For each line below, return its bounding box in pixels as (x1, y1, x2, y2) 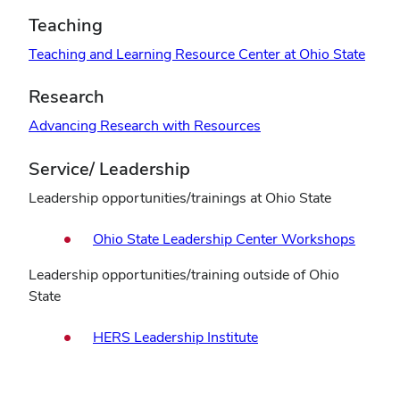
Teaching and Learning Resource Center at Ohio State (29, 44, 365, 63)
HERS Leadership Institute (93, 328, 258, 347)
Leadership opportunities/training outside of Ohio (29, 264, 339, 284)
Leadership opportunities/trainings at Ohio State (29, 187, 331, 207)
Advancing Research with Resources (29, 116, 261, 136)
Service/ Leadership (29, 156, 190, 180)
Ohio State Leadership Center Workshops (93, 229, 355, 248)
